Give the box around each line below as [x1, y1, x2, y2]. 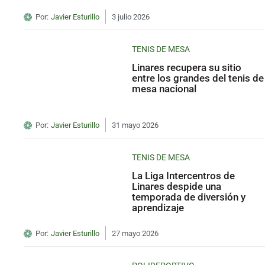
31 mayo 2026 [111, 121, 159, 130]
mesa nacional [132, 83, 197, 95]
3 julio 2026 [111, 12, 150, 22]
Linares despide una [132, 180, 222, 193]
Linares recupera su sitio [132, 62, 242, 74]
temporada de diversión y [132, 191, 246, 203]
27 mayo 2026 [111, 229, 159, 238]
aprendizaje [132, 202, 185, 214]
